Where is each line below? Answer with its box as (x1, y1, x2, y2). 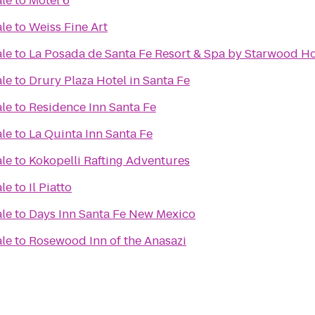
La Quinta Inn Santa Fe (29, 126, 153, 142)
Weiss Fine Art (29, 19, 108, 35)
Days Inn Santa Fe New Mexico (29, 206, 195, 222)
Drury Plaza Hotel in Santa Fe (29, 72, 190, 89)
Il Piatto (29, 179, 72, 195)
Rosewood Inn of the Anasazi (29, 233, 186, 249)
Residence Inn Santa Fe (29, 99, 156, 115)
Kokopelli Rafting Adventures (29, 153, 190, 169)
